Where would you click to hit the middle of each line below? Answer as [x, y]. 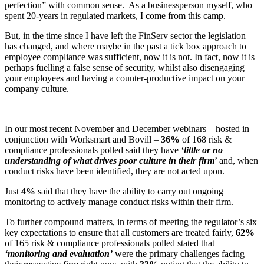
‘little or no [202, 150]
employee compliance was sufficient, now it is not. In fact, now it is [130, 57]
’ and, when [236, 160]
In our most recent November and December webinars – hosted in [127, 128]
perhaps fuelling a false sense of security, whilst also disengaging [125, 67]
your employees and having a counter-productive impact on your [125, 78]
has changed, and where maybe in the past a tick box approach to [126, 46]
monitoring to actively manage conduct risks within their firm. [119, 202]
